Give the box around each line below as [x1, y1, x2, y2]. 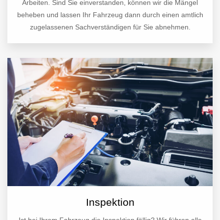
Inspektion [85, 196, 135, 208]
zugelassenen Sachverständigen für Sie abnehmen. [29, 23, 191, 31]
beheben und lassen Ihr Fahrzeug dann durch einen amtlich [17, 11, 203, 19]
